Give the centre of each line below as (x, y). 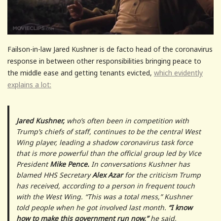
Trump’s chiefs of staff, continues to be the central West (108, 131)
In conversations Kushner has (139, 164)
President (33, 164)
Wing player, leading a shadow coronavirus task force (104, 142)
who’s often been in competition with (127, 120)
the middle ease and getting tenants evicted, (81, 73)
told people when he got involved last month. (92, 207)
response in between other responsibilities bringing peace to (104, 61)
